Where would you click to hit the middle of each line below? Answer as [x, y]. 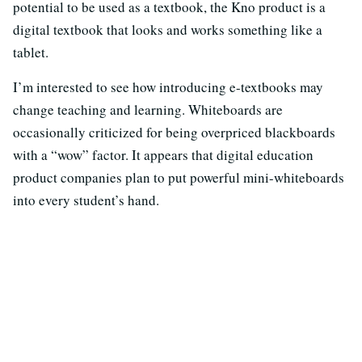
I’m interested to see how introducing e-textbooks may [168, 86]
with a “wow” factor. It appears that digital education [163, 154]
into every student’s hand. [86, 200]
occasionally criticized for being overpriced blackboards [174, 132]
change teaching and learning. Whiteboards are [148, 109]
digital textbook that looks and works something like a [168, 29]
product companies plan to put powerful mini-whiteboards [179, 177]
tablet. [31, 52]
